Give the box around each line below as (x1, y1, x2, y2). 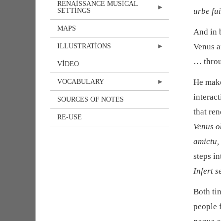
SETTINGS (57, 6, 91, 14)
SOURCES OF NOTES (57, 95, 124, 103)
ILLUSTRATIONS (57, 42, 111, 50)
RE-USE (57, 113, 82, 121)
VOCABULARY (57, 77, 104, 85)
